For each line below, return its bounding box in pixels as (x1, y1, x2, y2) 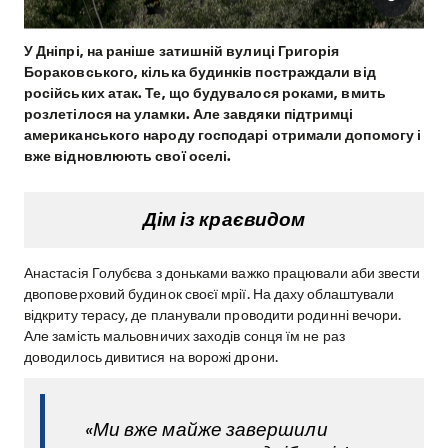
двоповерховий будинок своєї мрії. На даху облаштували (24, 283, 395, 304)
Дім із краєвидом (142, 207, 306, 233)
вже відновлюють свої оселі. (24, 145, 232, 166)
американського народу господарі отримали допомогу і (24, 124, 422, 145)
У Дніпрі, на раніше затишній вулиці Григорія (24, 40, 340, 61)
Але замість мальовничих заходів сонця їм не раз (24, 325, 345, 346)
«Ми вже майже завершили (84, 417, 328, 443)
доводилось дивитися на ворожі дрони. (24, 346, 278, 367)
